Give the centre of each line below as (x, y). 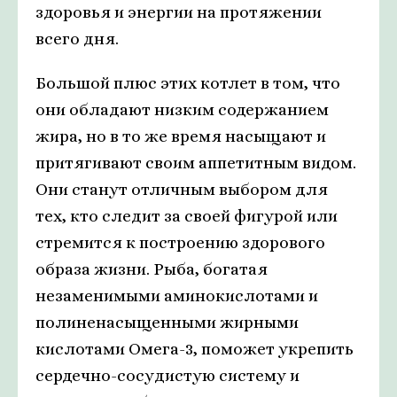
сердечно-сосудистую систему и (167, 376)
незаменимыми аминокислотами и (177, 296)
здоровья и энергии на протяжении (179, 12)
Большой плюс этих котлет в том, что (188, 83)
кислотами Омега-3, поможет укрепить (195, 349)
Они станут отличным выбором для (182, 190)
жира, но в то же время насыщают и (181, 136)
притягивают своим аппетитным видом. (196, 163)
